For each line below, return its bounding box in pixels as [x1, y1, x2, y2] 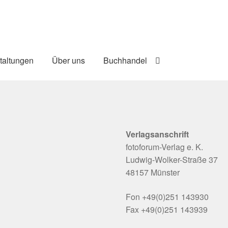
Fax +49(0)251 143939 [126, 203, 208, 215]
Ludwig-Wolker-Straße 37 [126, 154, 218, 166]
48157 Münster [126, 166, 180, 179]
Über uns [52, 54, 85, 66]
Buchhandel [103, 54, 148, 66]
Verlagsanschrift [126, 128, 189, 140]
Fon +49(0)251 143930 [126, 190, 209, 203]
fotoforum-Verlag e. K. [126, 141, 204, 153]
